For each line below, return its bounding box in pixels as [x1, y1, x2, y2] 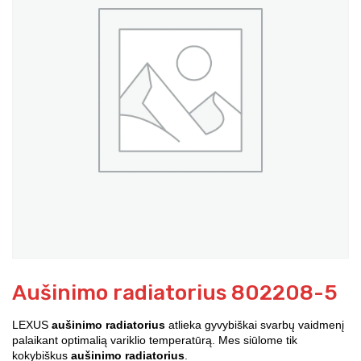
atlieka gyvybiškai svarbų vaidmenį [165, 317, 344, 331]
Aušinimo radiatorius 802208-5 [12, 280, 338, 305]
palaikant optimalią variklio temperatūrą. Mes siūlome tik [12, 333, 297, 346]
